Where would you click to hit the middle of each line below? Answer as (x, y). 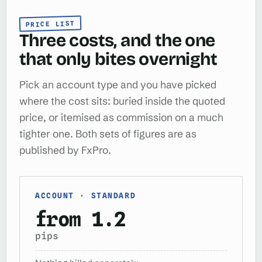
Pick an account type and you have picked (118, 85)
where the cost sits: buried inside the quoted (122, 101)
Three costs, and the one (117, 40)
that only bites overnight (118, 59)
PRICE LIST (51, 23)
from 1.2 (80, 219)
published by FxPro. (65, 150)
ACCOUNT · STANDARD (86, 195)
